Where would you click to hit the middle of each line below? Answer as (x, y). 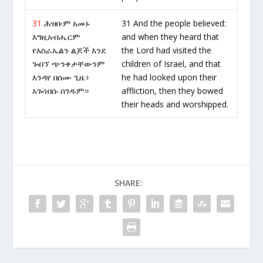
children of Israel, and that (171, 64)
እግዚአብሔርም (56, 37)
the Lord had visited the (167, 50)
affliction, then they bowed (173, 91)
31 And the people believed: (174, 23)
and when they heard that (171, 37)
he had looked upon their (169, 77)
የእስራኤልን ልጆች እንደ (70, 50)
